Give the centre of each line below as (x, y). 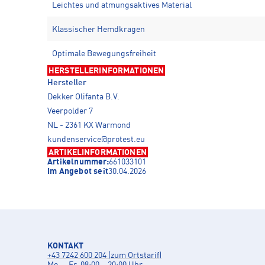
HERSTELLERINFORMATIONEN (106, 71)
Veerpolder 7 (70, 111)
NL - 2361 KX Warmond (89, 125)
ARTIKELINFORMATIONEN (98, 152)
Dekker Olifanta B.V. (83, 97)
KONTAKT (65, 246)
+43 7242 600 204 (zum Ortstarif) (104, 255)
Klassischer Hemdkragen (98, 29)
